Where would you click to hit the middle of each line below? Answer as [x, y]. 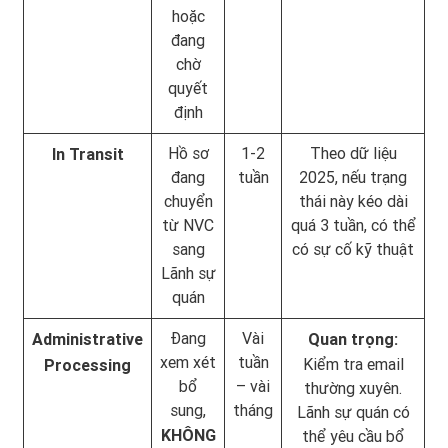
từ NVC [188, 225]
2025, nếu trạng [353, 177]
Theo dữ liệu [353, 153]
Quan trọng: [353, 339]
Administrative [87, 339]
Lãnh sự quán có [353, 412]
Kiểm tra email [353, 364]
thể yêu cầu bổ [353, 436]
